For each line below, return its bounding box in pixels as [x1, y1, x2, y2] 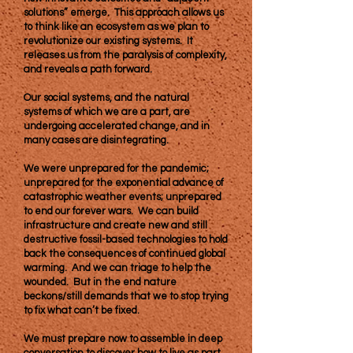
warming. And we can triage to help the [24, 262, 211, 273]
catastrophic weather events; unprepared [24, 191, 221, 203]
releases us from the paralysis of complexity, [24, 50, 227, 61]
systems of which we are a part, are [24, 106, 190, 117]
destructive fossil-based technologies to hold [24, 234, 228, 245]
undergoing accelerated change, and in [24, 121, 210, 132]
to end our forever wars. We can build [24, 206, 199, 217]
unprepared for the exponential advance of [24, 177, 224, 188]
